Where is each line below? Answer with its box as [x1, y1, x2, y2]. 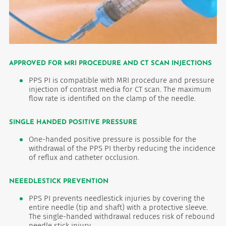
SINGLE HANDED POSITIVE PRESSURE [9, 119, 137, 126]
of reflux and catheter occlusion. [28, 152, 139, 162]
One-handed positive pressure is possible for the [28, 134, 196, 144]
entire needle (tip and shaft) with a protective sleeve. [28, 202, 208, 212]
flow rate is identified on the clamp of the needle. [28, 93, 196, 103]
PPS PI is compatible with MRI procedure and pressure [28, 75, 214, 85]
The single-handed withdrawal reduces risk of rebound [28, 211, 215, 221]
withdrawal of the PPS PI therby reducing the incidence [28, 143, 215, 153]
